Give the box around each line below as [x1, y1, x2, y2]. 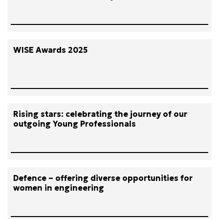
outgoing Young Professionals [13, 119, 136, 129]
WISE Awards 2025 [13, 45, 88, 55]
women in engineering [13, 183, 104, 193]
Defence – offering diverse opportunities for [13, 173, 193, 183]
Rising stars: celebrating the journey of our [13, 109, 187, 119]
